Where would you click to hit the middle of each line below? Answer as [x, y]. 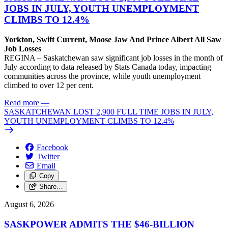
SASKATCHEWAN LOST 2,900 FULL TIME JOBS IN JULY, [109, 112]
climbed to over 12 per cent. [49, 85]
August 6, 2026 [29, 205]
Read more [22, 103]
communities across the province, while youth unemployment [102, 76]
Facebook [52, 148]
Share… [51, 187]
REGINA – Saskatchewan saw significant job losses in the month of [113, 58]
